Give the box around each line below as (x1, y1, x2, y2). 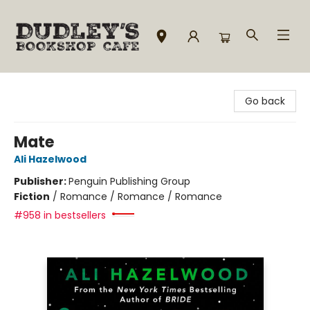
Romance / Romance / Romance (60, 190, 222, 203)
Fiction (14, 190, 50, 203)
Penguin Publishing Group (69, 174, 190, 188)
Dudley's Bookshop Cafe (10, 79, 127, 93)
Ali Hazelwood (14, 152, 86, 166)
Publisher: (14, 174, 69, 188)
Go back (245, 94, 285, 108)
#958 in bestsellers (14, 208, 106, 222)
